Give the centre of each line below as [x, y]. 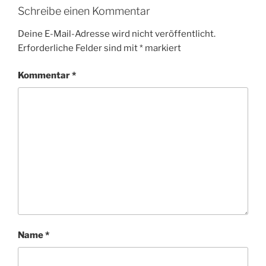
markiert [162, 48]
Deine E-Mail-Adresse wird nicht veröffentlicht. [117, 34]
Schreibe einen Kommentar [84, 11]
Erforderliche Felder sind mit [79, 48]
